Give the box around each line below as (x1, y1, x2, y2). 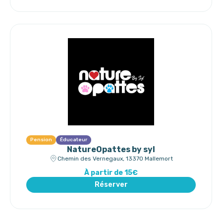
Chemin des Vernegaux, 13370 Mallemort (57, 155, 173, 162)
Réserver (94, 180, 128, 189)
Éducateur (60, 137, 87, 143)
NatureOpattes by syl (67, 145, 155, 154)
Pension (30, 137, 52, 143)
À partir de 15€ (84, 168, 138, 177)
